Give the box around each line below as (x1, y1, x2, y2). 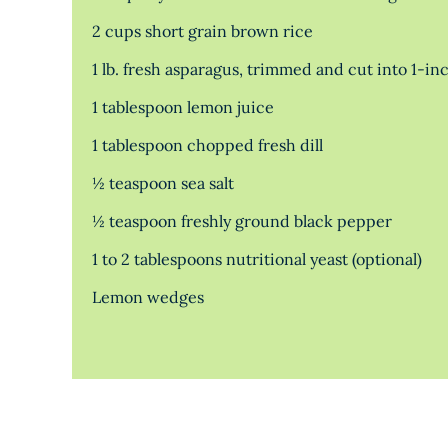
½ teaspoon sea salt (92, 173, 234, 193)
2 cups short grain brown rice (92, 21, 313, 41)
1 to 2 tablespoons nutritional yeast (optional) (92, 249, 422, 269)
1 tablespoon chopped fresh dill (92, 135, 323, 155)
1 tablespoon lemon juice (92, 97, 274, 117)
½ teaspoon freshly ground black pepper (92, 211, 392, 231)
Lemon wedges (92, 287, 204, 307)
